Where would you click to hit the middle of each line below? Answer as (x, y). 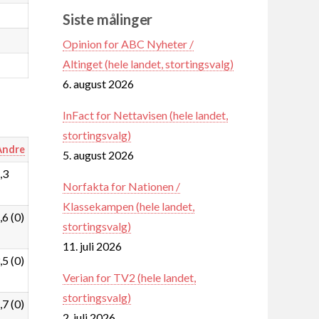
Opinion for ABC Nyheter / (128, 43)
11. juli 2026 (92, 246)
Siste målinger (108, 19)
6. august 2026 (98, 83)
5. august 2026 (98, 155)
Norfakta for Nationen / (121, 186)
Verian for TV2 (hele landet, (129, 277)
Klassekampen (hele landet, (129, 206)
